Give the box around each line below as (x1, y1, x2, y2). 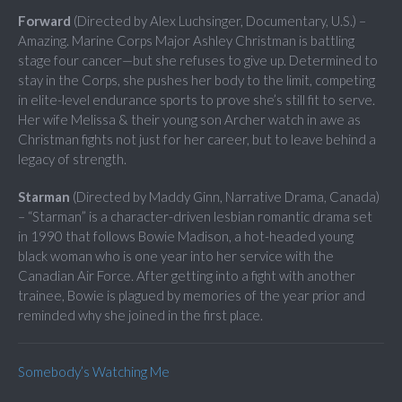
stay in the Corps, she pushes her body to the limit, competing (18, 72, 375, 89)
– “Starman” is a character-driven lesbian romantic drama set (18, 208, 372, 225)
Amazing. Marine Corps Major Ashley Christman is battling (18, 32, 354, 49)
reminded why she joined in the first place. (18, 307, 263, 324)
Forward (18, 13, 74, 30)
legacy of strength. (18, 151, 127, 168)
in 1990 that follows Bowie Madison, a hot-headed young (18, 228, 354, 245)
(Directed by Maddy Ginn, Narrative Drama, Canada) (73, 188, 380, 205)
